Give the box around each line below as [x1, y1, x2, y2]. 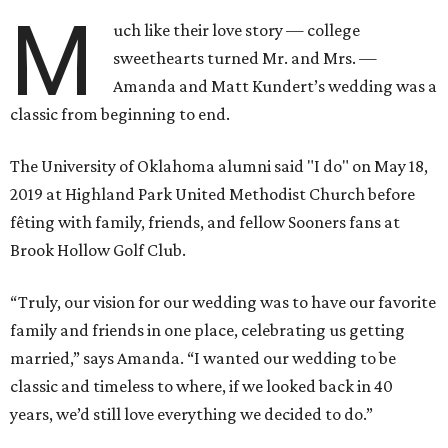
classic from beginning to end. [10, 104, 230, 125]
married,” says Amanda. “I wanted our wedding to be [10, 348, 396, 369]
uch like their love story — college [113, 20, 361, 41]
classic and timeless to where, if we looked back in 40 [10, 376, 393, 397]
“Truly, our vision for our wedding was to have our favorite [10, 292, 436, 313]
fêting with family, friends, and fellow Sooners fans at [10, 212, 400, 233]
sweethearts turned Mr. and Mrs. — [113, 48, 378, 69]
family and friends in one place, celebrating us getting [10, 320, 405, 341]
